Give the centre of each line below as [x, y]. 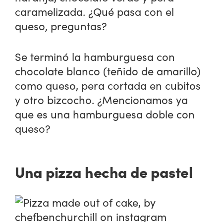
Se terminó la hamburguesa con [95, 57]
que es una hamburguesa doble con [105, 114]
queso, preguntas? [61, 26]
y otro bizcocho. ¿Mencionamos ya [102, 100]
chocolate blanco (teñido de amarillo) [108, 71]
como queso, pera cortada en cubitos [108, 85]
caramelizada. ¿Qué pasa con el [95, 12]
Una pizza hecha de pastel [104, 171]
